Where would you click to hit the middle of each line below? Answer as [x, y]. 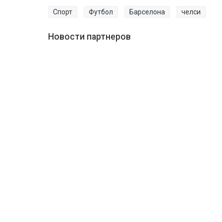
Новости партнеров [89, 37]
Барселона [147, 12]
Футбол [101, 12]
